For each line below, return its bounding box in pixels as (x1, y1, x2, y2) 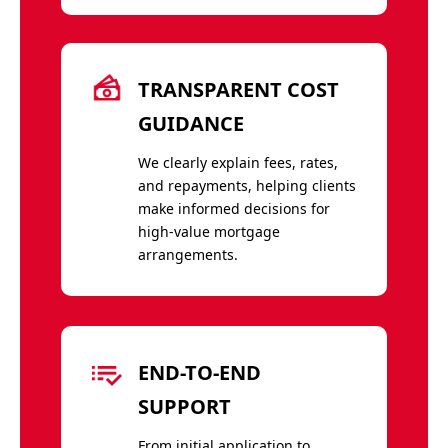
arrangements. (137, 244, 238, 264)
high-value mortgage (137, 221, 280, 241)
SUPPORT (137, 392, 231, 420)
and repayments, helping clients (137, 175, 356, 195)
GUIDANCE (137, 109, 244, 137)
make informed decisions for (137, 198, 330, 218)
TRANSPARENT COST (137, 75, 339, 103)
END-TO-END (137, 358, 261, 386)
